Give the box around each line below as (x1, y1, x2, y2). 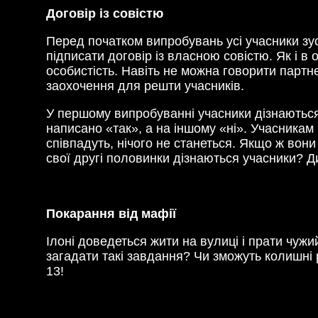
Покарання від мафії (46, 206, 176, 221)
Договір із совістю (46, 6, 163, 21)
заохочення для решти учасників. (46, 78, 244, 93)
